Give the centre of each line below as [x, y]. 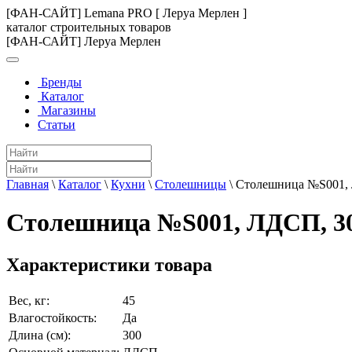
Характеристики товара [109, 264]
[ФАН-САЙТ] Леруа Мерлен [84, 41]
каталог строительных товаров [89, 27]
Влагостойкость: [53, 317]
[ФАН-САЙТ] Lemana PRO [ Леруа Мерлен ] [126, 13]
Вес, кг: [29, 300]
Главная [27, 184]
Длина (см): [40, 335]
